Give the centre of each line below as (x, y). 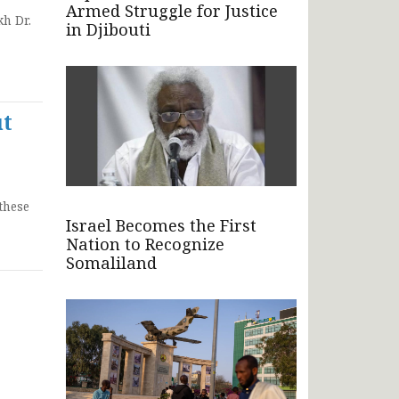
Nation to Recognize (145, 244)
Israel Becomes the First (161, 226)
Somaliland (111, 263)
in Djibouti (108, 30)
